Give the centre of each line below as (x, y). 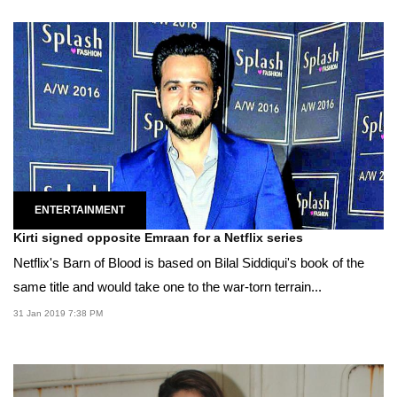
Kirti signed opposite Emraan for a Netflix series (158, 238)
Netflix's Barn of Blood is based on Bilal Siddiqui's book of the (189, 263)
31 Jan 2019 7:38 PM (58, 314)
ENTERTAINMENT (80, 210)
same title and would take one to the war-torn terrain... (167, 287)
